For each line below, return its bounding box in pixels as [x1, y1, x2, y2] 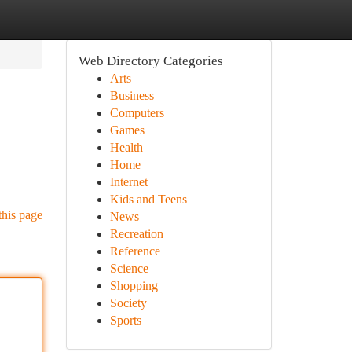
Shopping [109, 279, 158, 292]
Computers [109, 106, 164, 119]
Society [109, 296, 147, 310]
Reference [109, 244, 160, 258]
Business [109, 89, 154, 102]
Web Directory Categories [78, 53, 223, 68]
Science [109, 262, 148, 275]
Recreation [109, 227, 163, 240]
